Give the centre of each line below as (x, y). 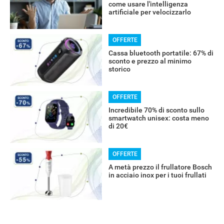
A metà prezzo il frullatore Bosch (160, 167)
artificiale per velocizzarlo (149, 12)
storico (119, 69)
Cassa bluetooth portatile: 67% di (161, 53)
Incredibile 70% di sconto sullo (156, 110)
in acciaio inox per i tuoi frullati (157, 175)
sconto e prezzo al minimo (150, 61)
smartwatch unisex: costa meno (158, 118)
